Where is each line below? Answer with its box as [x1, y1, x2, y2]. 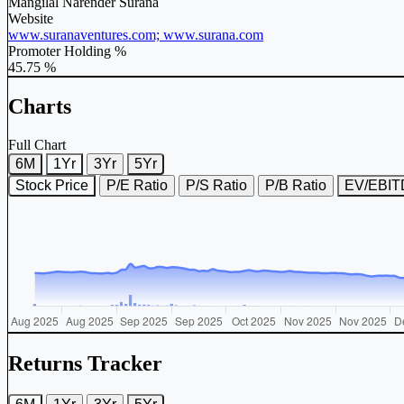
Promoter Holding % [8, 42, 126, 59]
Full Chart [8, 137, 66, 153]
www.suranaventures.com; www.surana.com [8, 26, 263, 42]
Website [8, 10, 53, 26]
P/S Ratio [186, 178, 247, 194]
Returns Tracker [8, 352, 162, 376]
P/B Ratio [265, 178, 326, 194]
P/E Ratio [106, 178, 168, 194]
